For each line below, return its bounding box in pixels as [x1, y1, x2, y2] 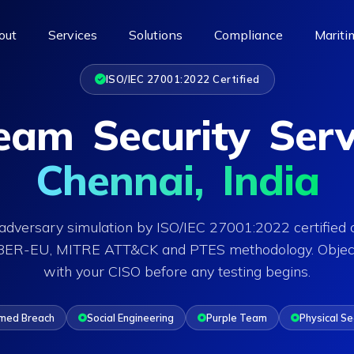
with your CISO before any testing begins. [43, 262, 311, 281]
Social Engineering [86, 311, 174, 324]
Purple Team [205, 311, 267, 324]
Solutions [129, 26, 183, 43]
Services [48, 26, 97, 43]
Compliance [214, 26, 283, 43]
